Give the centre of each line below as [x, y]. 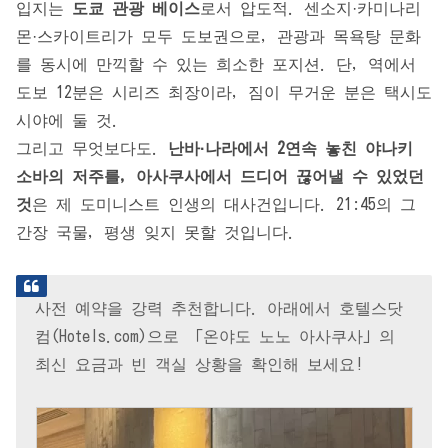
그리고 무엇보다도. [92, 148]
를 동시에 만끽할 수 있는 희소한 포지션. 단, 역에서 [216, 64]
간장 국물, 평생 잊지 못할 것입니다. [156, 232]
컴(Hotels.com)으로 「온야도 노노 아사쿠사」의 [215, 336]
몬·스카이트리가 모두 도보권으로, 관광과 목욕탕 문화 [218, 36]
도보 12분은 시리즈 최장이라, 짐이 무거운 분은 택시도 [224, 92]
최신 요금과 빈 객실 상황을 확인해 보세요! [199, 364]
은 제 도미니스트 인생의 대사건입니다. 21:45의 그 [224, 204]
